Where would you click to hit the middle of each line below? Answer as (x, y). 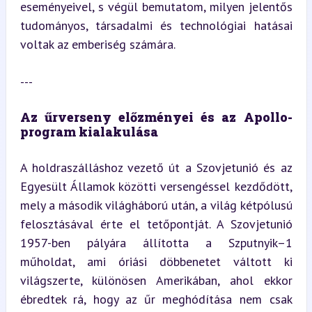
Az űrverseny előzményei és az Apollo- (156, 117)
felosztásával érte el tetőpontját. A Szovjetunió (156, 224)
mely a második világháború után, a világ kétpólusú (156, 205)
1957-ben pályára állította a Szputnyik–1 (156, 243)
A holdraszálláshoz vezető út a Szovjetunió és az (156, 167)
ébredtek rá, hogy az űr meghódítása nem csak (156, 299)
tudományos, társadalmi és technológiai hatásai (156, 25)
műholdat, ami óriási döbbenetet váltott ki (156, 262)
